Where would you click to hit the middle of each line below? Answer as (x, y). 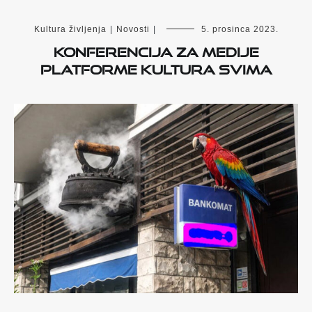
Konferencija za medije (156, 50)
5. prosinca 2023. (240, 30)
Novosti (133, 30)
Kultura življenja (70, 30)
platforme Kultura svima (156, 67)
